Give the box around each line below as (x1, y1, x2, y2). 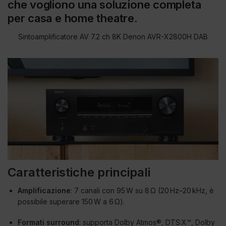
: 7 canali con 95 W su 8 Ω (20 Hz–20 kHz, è (71, 186, 214, 195)
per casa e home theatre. (8, 12, 138, 25)
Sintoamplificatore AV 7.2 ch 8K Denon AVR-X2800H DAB (18, 32, 208, 41)
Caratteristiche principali (8, 164, 150, 180)
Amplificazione (18, 186, 71, 195)
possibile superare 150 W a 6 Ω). (18, 197, 125, 206)
